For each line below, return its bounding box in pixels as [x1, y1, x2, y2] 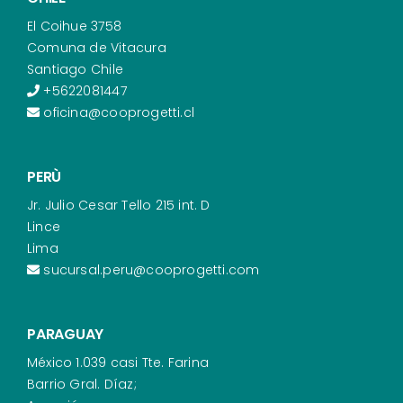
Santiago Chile [26, 59, 123, 78]
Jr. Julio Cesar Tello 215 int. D [26, 195, 210, 214]
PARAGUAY [26, 323, 104, 345]
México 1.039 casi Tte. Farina [26, 353, 210, 372]
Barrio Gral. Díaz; [26, 374, 137, 393]
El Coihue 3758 [26, 16, 121, 35]
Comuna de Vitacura [26, 38, 166, 57]
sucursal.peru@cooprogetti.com [40, 260, 260, 279]
